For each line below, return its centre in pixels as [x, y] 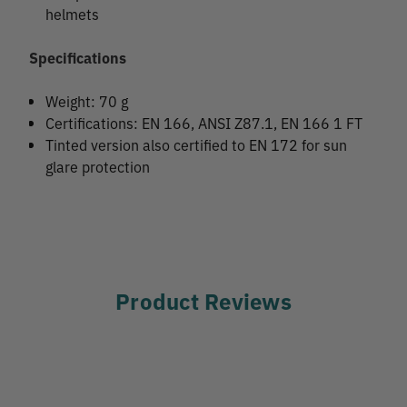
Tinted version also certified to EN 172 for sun [197, 145]
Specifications [78, 58]
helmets [73, 14]
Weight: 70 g [87, 101]
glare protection [98, 167]
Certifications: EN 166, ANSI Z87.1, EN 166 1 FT [204, 123]
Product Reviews [203, 301]
